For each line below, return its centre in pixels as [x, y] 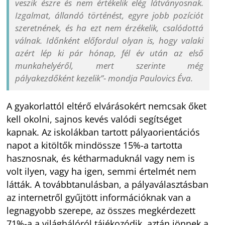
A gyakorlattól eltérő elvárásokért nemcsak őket [107, 106]
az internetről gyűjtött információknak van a [99, 197]
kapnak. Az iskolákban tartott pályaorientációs [103, 132]
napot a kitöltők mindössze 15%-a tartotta [95, 145]
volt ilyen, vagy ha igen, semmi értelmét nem [102, 171]
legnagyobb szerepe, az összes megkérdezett [101, 210]
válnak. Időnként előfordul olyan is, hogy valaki [109, 40]
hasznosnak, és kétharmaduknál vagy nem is [101, 158]
